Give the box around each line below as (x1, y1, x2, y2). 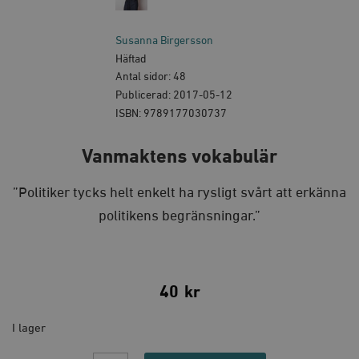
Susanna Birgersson (115, 34, 213, 46)
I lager (12, 323, 46, 335)
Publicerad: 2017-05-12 (115, 90, 232, 102)
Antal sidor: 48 (115, 71, 186, 83)
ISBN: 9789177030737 (115, 108, 227, 120)
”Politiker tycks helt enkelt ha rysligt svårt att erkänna (13, 185, 346, 200)
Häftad (115, 53, 147, 65)
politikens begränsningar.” (99, 208, 260, 224)
